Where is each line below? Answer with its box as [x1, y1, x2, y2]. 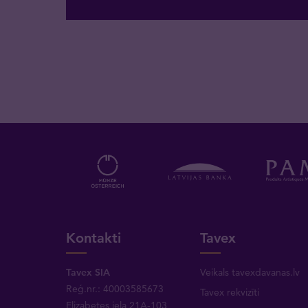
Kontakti [66, 229, 122, 246]
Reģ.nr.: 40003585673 [66, 282, 164, 295]
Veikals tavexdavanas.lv [199, 265, 300, 278]
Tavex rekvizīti [199, 285, 259, 298]
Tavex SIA [66, 265, 111, 278]
